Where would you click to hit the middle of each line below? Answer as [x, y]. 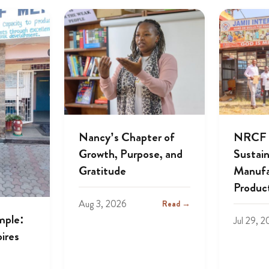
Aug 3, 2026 [102, 204]
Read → [177, 204]
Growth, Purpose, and [130, 154]
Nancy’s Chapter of [126, 137]
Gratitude [102, 171]
